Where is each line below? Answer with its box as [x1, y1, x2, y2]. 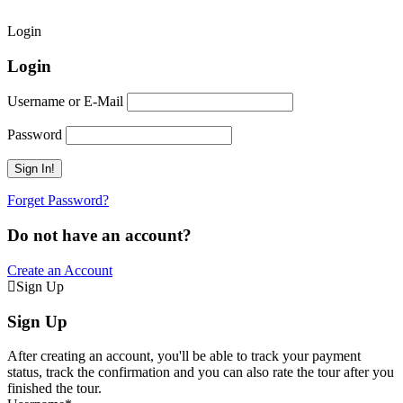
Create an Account [7, 262, 112, 278]
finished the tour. [7, 381, 102, 397]
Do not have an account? [7, 226, 192, 246]
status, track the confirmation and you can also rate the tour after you [7, 364, 394, 381]
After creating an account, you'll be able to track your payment [7, 348, 361, 364]
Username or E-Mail [7, 94, 123, 110]
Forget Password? [7, 193, 109, 209]
